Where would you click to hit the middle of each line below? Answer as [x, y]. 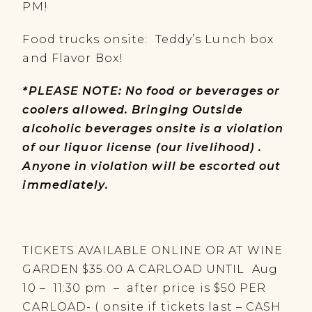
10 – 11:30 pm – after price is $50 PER [145, 288]
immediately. [65, 185]
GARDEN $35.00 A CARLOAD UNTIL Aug [150, 269]
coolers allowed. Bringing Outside [133, 110]
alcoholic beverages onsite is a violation [153, 128]
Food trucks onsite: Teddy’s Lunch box [148, 39]
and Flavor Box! [73, 58]
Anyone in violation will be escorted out [152, 166]
